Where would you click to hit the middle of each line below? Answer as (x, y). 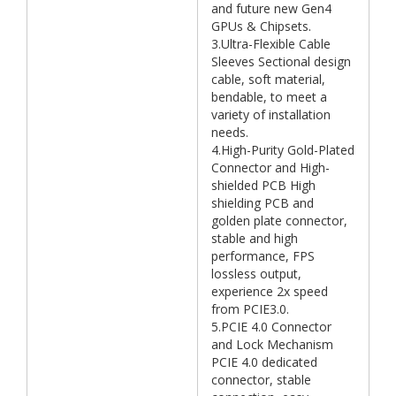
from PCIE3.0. (250, 309)
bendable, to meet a (269, 97)
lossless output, (256, 274)
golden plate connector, (279, 221)
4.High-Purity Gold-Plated (283, 150)
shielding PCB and (263, 203)
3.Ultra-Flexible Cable (271, 44)
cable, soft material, (268, 80)
